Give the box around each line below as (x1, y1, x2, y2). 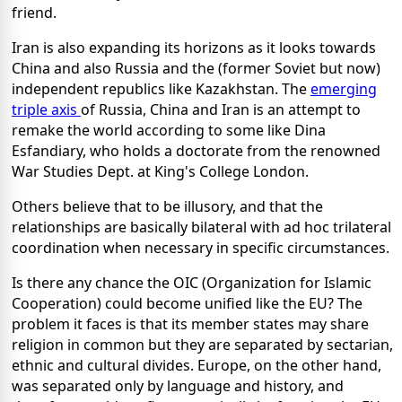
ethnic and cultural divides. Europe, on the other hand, (12, 355, 381, 376)
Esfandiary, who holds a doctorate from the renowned (12, 141, 380, 162)
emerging (310, 79, 377, 100)
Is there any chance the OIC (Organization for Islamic (12, 273, 371, 293)
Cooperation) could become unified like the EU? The (12, 293, 363, 314)
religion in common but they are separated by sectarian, (12, 335, 393, 355)
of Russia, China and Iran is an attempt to (81, 100, 361, 120)
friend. (12, 3, 57, 23)
